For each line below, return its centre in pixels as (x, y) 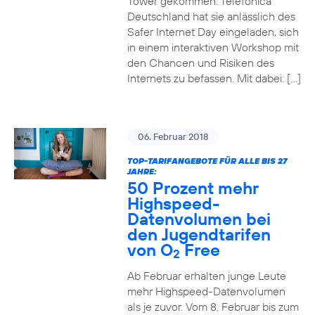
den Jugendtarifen (199, 234)
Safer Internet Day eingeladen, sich (213, 32)
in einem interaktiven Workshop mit (213, 47)
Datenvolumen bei (199, 219)
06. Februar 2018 (173, 136)
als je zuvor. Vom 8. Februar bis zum (213, 307)
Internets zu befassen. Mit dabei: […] (214, 78)
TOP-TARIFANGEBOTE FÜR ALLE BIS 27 (207, 161)
